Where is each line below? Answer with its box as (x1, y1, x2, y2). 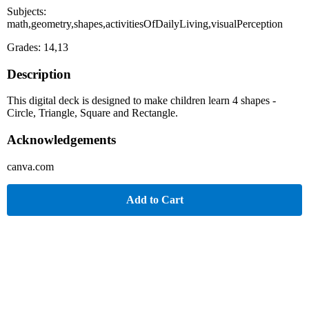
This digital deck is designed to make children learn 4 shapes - (7, 94, 276, 107)
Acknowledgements (7, 132, 116, 148)
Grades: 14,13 (7, 41, 68, 53)
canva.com (7, 160, 54, 172)
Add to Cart (126, 193, 183, 206)
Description (7, 66, 71, 81)
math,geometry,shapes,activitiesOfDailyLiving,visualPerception (7, 17, 283, 30)
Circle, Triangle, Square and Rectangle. (7, 107, 178, 119)
